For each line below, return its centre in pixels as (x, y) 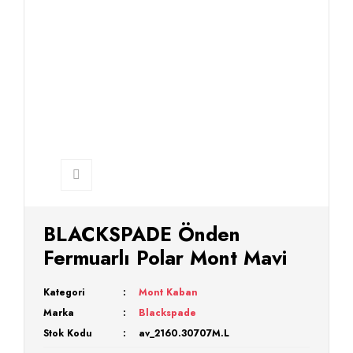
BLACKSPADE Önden (142, 234)
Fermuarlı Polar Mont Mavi (165, 258)
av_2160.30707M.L (184, 333)
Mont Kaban (169, 292)
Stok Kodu (68, 333)
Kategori (64, 292)
